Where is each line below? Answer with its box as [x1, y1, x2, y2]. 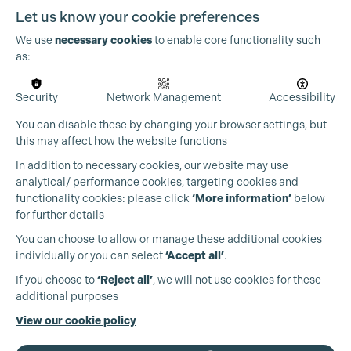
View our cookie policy [16, 314, 136, 327]
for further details [16, 208, 104, 221]
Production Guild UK [27, 264, 145, 280]
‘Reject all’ [97, 273, 153, 287]
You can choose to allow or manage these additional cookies [16, 233, 322, 245]
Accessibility [269, 91, 335, 103]
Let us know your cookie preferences [16, 8, 259, 25]
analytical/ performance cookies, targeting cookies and [16, 175, 299, 188]
